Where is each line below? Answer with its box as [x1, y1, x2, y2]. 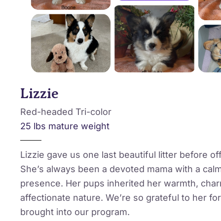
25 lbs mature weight [20, 120, 110, 131]
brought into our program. [20, 206, 130, 217]
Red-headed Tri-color [20, 106, 111, 117]
